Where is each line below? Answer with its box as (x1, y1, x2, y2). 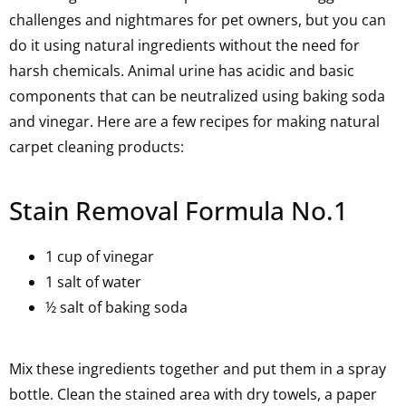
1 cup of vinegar (45, 246, 154, 266)
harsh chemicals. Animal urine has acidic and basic (9, 61, 354, 81)
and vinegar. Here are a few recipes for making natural (9, 111, 380, 131)
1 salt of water (45, 272, 141, 292)
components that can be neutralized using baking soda (9, 86, 385, 106)
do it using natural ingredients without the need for (9, 35, 360, 55)
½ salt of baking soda (45, 297, 188, 317)
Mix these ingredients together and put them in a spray (9, 359, 386, 379)
